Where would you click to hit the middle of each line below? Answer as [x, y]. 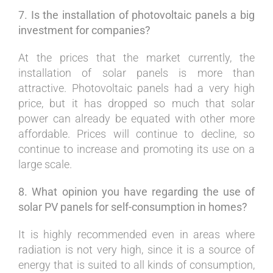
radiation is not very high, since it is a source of [136, 249]
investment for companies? [84, 30]
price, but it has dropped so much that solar [136, 103]
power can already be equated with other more [136, 118]
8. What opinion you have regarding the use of [136, 191]
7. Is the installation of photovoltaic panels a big [136, 15]
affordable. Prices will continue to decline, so [136, 133]
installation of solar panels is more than [136, 73]
